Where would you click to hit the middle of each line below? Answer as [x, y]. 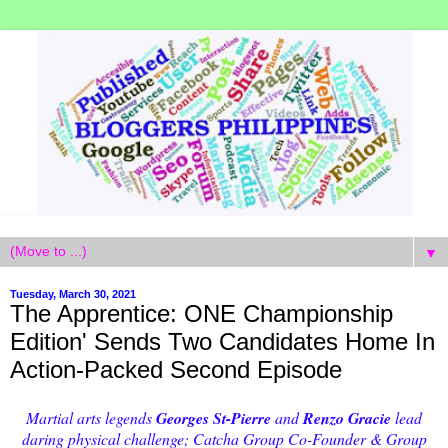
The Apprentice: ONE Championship [201, 313]
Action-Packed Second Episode [176, 369]
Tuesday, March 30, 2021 [73, 293]
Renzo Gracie [347, 417]
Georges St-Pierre [213, 417]
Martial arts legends [91, 417]
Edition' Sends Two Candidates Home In [222, 341]
